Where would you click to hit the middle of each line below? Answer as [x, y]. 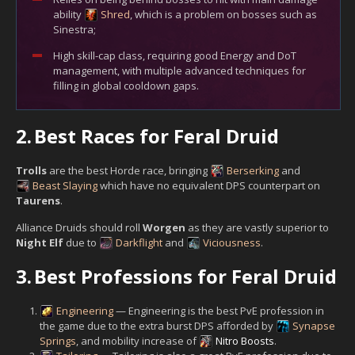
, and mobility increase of [137, 340]
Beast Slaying [65, 185]
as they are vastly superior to [257, 227]
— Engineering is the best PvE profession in [219, 310]
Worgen [164, 227]
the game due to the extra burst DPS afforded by [158, 325]
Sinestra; [74, 29]
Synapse [314, 325]
